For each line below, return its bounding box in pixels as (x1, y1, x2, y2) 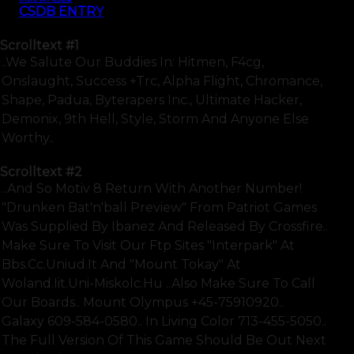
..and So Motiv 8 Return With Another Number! (2, 181, 302, 197)
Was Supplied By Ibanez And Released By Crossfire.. (2, 219, 328, 235)
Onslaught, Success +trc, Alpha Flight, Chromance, (2, 73, 322, 88)
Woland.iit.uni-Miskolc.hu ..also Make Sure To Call (2, 276, 315, 292)
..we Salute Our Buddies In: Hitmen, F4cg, (2, 54, 264, 70)
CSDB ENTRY (19, 3, 104, 19)
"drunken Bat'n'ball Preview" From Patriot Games (2, 200, 317, 216)
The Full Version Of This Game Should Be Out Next (2, 333, 326, 348)
